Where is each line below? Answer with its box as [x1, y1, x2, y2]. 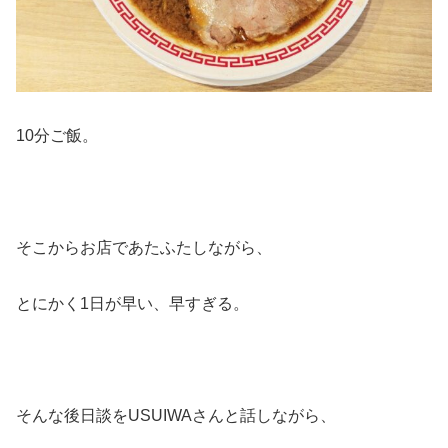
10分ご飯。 [16, 126, 98, 144]
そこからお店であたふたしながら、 [16, 238, 272, 256]
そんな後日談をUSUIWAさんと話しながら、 [16, 406, 336, 424]
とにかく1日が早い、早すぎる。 [16, 294, 249, 312]
